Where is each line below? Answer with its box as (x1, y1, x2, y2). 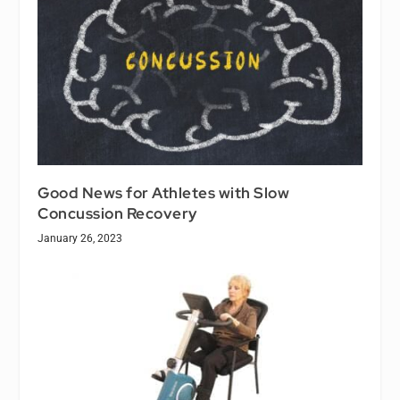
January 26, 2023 (37, 232, 123, 246)
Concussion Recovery (37, 204, 197, 224)
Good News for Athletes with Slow (37, 183, 290, 204)
